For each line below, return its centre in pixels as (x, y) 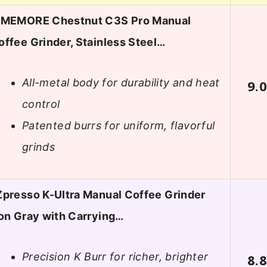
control (41, 104)
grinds (39, 147)
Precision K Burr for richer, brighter (115, 257)
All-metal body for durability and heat (121, 83)
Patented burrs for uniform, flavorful (119, 126)
